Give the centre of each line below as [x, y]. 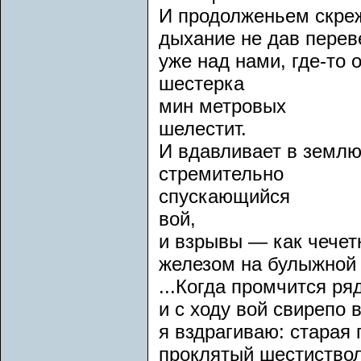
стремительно [221, 174]
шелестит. [203, 129]
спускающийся [224, 196]
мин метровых [222, 106]
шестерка [201, 83]
